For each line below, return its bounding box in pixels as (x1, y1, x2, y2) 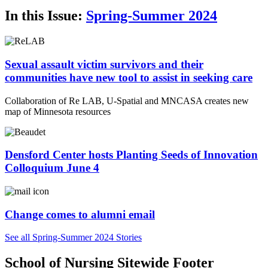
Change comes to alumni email (5, 208, 155, 221)
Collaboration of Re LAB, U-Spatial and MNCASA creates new (5, 95, 249, 106)
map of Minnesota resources (5, 106, 111, 117)
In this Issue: (5, 8, 86, 24)
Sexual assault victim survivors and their (5, 57, 203, 71)
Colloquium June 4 (5, 162, 99, 175)
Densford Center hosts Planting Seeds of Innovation (5, 148, 258, 162)
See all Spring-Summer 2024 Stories (5, 232, 142, 243)
